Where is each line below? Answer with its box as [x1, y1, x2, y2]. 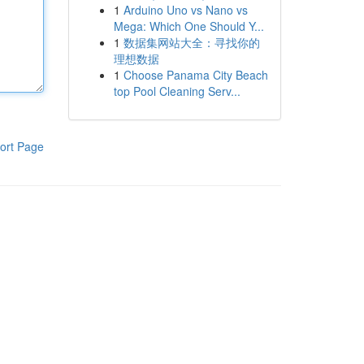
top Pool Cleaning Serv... [113, 83, 240, 99]
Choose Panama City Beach [123, 67, 268, 83]
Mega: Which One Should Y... [113, 18, 264, 34]
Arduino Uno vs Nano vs [123, 2, 248, 18]
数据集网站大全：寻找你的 [123, 34, 260, 50]
